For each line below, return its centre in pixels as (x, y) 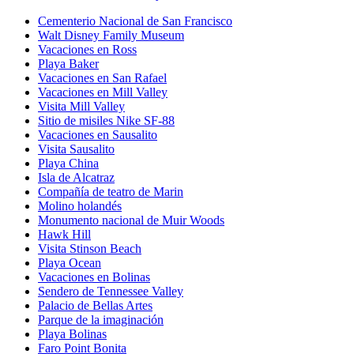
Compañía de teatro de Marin (111, 191)
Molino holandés (80, 205)
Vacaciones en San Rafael (102, 77)
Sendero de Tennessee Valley (111, 291)
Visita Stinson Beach (90, 248)
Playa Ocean (70, 262)
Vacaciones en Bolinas (94, 277)
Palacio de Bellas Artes (95, 305)
